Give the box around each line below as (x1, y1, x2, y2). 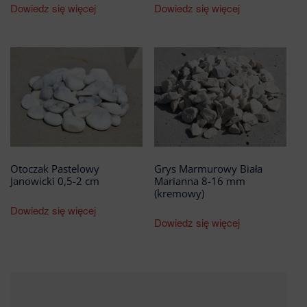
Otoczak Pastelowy (10, 161, 99, 175)
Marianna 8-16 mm (153, 173, 245, 188)
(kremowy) (153, 186, 204, 200)
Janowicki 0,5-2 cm (10, 173, 99, 188)
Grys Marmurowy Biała (153, 161, 262, 175)
